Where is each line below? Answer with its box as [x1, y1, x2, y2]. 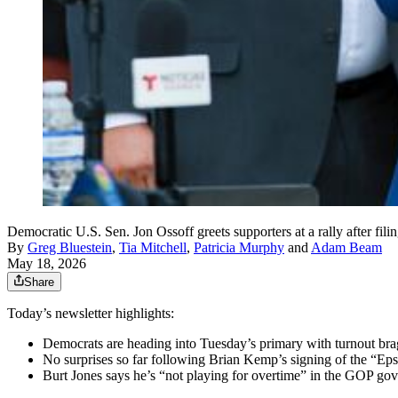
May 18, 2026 [7, 256, 86, 272]
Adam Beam [311, 240, 382, 256]
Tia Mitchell [119, 240, 187, 256]
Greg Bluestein [28, 240, 112, 256]
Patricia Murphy [194, 240, 284, 256]
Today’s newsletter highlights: [7, 306, 174, 322]
